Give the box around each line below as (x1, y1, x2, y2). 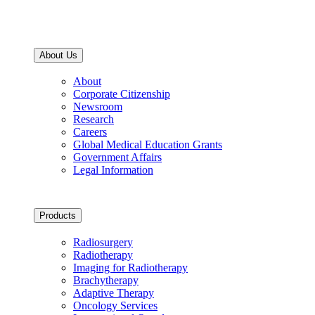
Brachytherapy (73, 274, 139, 286)
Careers (73, 126, 107, 139)
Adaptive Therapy (73, 286, 154, 299)
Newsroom (73, 101, 122, 113)
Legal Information (73, 164, 153, 176)
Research (73, 113, 114, 126)
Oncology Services (73, 299, 157, 311)
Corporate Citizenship (73, 88, 170, 101)
